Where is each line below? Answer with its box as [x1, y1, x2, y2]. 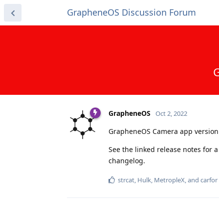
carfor [200, 175, 218, 184]
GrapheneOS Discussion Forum [67, 6, 196, 18]
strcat [118, 175, 134, 184]
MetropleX [154, 175, 185, 184]
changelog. [109, 155, 145, 165]
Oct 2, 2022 [155, 109, 187, 118]
